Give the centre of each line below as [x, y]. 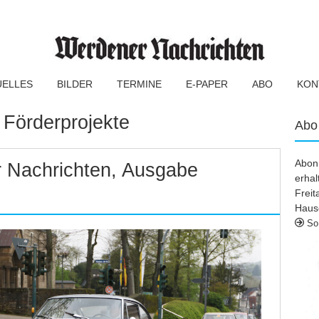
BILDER [75, 84]
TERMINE [139, 84]
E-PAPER [207, 84]
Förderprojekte [67, 122]
